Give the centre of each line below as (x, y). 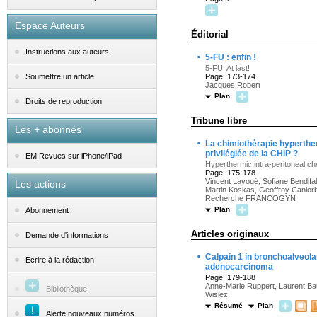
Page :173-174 (230, 76)
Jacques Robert (233, 85)
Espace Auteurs (50, 25)
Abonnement (47, 211)
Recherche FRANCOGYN (250, 198)
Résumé (229, 305)
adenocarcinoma (239, 267)
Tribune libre (219, 121)
